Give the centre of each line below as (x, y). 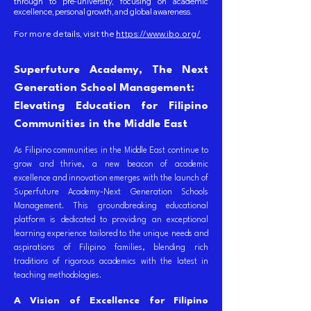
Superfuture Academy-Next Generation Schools (111, 192)
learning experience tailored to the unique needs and (111, 234)
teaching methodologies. (58, 276)
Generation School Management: (104, 88)
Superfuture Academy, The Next (111, 70)
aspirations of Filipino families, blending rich (111, 248)
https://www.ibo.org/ (158, 34)
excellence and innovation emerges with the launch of (111, 178)
